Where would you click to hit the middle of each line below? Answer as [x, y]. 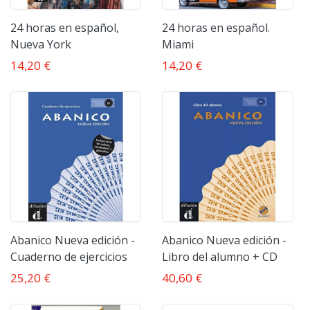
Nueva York [41, 44]
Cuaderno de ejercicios [69, 257]
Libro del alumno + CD [220, 257]
